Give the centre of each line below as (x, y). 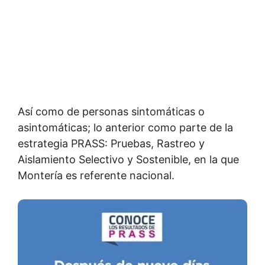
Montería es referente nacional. (96, 175)
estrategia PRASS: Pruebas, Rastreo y (111, 143)
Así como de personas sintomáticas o (111, 112)
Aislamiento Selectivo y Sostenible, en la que (128, 159)
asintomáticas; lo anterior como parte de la (125, 127)
